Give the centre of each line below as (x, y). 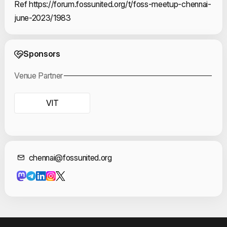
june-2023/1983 (43, 17)
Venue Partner (39, 76)
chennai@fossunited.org (70, 157)
